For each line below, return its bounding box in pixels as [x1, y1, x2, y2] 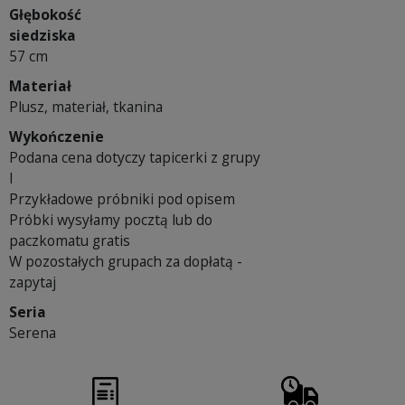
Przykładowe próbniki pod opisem [9, 189, 235, 210]
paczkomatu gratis [9, 231, 130, 251]
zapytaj [9, 272, 56, 293]
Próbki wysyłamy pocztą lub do [9, 210, 212, 231]
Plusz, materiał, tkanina [9, 97, 163, 118]
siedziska [9, 25, 76, 46]
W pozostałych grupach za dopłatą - [9, 251, 242, 272]
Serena [9, 323, 56, 344]
